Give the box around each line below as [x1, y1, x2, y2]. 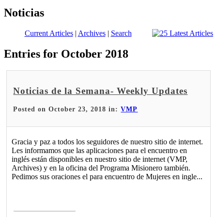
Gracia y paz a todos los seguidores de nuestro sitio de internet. [12, 138, 203, 146]
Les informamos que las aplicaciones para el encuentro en [12, 146, 187, 155]
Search [110, 29, 132, 37]
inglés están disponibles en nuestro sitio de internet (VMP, [12, 155, 188, 164]
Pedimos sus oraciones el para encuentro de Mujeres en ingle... [12, 172, 203, 181]
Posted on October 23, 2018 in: [13, 106, 121, 113]
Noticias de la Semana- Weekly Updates [13, 86, 188, 96]
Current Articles [24, 29, 73, 37]
